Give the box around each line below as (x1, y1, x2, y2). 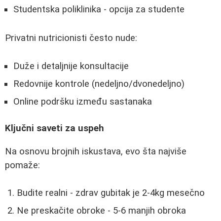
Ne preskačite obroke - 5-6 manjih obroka (17, 205, 186, 217)
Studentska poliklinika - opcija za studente (13, 4, 184, 15)
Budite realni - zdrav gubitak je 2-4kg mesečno (17, 187, 205, 199)
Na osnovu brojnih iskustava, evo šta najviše (5, 146, 186, 157)
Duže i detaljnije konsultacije (13, 60, 129, 72)
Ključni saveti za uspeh (5, 123, 104, 134)
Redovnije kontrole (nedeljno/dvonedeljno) (13, 78, 184, 89)
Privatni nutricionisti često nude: (5, 32, 137, 43)
